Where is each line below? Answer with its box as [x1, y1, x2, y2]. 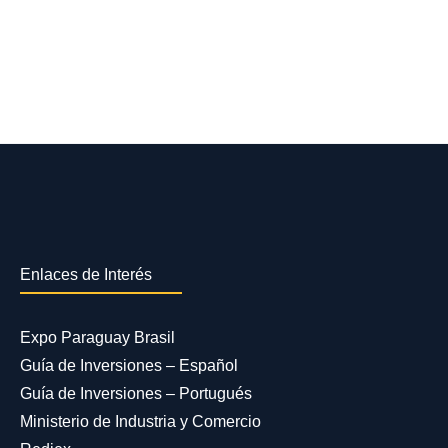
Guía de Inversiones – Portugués [19, 385, 252, 403]
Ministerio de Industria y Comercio [19, 413, 261, 431]
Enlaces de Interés [19, 266, 152, 284]
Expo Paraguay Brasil [19, 329, 175, 347]
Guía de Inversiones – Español [19, 357, 238, 375]
